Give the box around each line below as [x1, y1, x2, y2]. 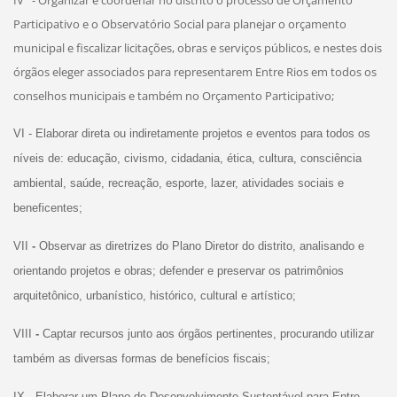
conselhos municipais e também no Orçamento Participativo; [12, 87, 334, 104]
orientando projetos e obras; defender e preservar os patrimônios [12, 263, 344, 277]
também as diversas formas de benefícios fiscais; [12, 351, 270, 365]
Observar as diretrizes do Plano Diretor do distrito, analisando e [38, 238, 364, 253]
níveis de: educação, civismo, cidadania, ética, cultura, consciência [12, 151, 362, 165]
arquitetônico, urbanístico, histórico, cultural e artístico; [12, 288, 296, 302]
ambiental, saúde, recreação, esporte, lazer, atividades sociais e [12, 175, 344, 190]
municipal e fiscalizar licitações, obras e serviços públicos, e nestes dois [12, 39, 382, 56]
